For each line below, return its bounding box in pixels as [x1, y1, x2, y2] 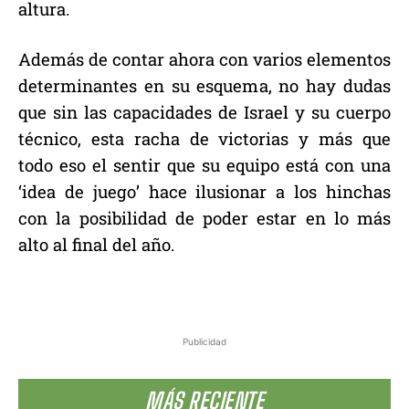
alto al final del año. [18, 233, 174, 257]
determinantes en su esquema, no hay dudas [18, 74, 391, 98]
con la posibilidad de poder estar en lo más [18, 206, 391, 230]
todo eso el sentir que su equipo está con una [18, 153, 391, 177]
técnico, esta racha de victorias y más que [18, 127, 391, 151]
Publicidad [183, 336, 226, 348]
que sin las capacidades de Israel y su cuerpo [18, 100, 391, 124]
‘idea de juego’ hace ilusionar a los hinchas [18, 180, 391, 204]
